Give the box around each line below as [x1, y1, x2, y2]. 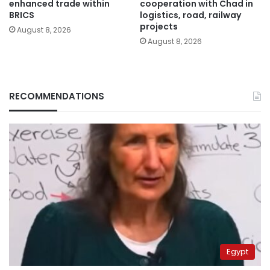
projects [140, 20, 178, 33]
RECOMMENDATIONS [9, 90, 104, 103]
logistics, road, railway [140, 9, 241, 22]
